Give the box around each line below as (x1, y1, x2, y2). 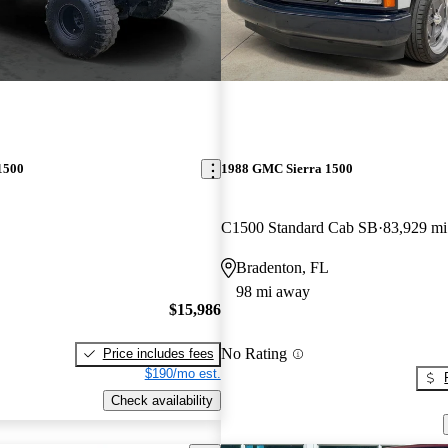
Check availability (110, 392, 213, 408)
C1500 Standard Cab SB (220, 219, 378, 237)
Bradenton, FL (235, 259, 329, 277)
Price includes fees (102, 345, 214, 361)
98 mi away (235, 283, 310, 301)
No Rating (220, 345, 287, 363)
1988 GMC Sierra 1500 (220, 161, 353, 177)
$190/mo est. (144, 365, 221, 381)
